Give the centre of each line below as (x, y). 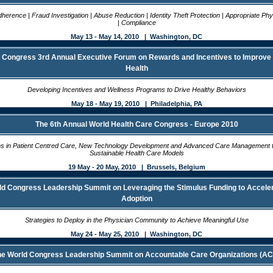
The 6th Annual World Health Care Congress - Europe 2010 (136, 124)
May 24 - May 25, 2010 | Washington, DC (136, 234)
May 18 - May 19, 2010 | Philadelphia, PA (136, 104)
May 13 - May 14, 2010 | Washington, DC (136, 37)
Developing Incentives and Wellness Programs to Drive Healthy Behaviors (136, 90)
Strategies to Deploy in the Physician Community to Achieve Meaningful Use (136, 220)
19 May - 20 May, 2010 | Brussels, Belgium (136, 167)
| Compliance (136, 23)
